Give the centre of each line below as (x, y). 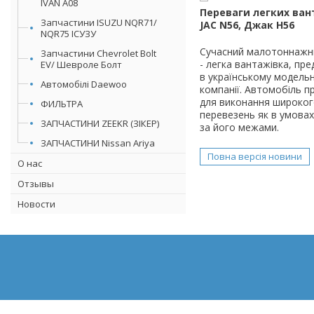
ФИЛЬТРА (62, 103)
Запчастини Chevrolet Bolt (98, 53)
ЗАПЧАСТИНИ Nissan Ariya (98, 143)
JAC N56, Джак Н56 (247, 25)
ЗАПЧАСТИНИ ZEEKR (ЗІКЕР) (100, 123)
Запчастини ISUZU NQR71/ (99, 22)
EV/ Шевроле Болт (81, 64)
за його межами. (239, 127)
